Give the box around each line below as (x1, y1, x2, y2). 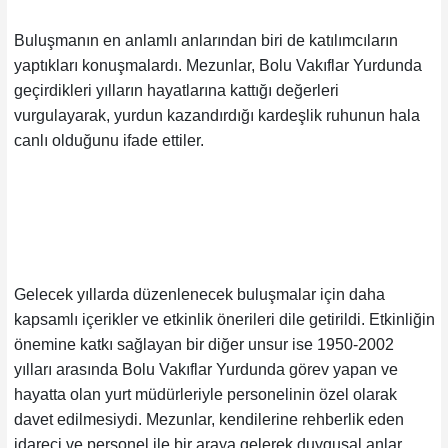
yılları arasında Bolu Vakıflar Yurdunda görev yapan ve (13, 360, 398, 378)
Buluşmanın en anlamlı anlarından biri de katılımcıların (13, 31, 398, 49)
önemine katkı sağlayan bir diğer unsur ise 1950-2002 (13, 335, 394, 353)
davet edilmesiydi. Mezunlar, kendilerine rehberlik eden (13, 410, 404, 428)
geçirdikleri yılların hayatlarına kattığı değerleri (13, 81, 339, 99)
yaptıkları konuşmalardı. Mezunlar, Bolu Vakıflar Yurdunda (13, 56, 422, 74)
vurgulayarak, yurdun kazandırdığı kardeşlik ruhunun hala (13, 106, 420, 124)
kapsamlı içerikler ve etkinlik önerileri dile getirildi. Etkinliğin (13, 310, 435, 328)
